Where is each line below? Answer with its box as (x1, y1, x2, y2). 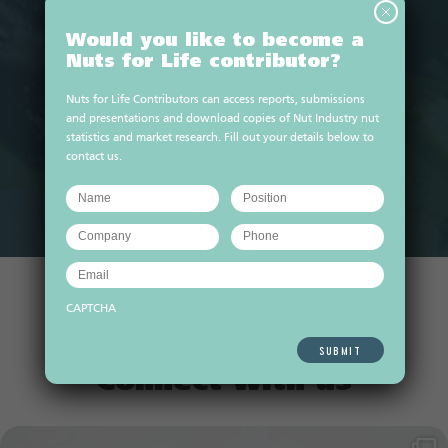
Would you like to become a (66, 32, 364, 52)
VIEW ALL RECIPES (173, 189, 275, 203)
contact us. (66, 151, 122, 164)
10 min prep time (154, 96, 233, 106)
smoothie (189, 134, 259, 147)
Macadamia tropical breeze (121, 120, 327, 133)
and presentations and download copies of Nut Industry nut (66, 113, 379, 126)
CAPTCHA (66, 303, 116, 316)
